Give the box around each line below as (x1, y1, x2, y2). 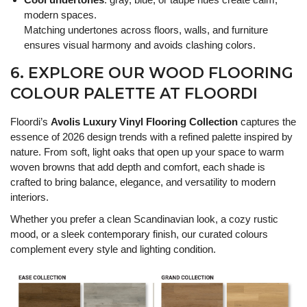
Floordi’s (10, 116, 51, 128)
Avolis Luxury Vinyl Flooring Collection (51, 116, 238, 128)
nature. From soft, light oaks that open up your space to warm (10, 146, 284, 158)
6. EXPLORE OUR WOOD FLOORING (10, 64, 293, 83)
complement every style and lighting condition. (10, 243, 216, 256)
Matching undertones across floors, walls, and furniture (24, 24, 268, 36)
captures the (238, 116, 296, 128)
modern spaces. (24, 9, 97, 21)
